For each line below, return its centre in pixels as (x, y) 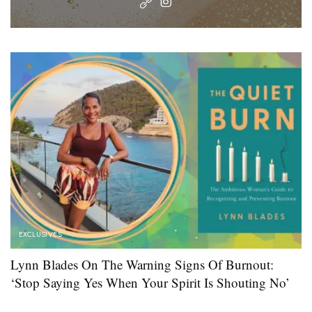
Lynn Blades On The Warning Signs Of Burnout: (142, 265)
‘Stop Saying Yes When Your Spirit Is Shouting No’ (150, 283)
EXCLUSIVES (41, 235)
